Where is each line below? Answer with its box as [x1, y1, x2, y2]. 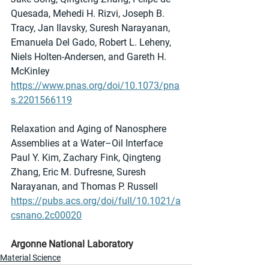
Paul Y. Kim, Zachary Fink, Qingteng [11, 151, 163, 163]
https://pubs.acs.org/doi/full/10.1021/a [11, 195, 181, 207]
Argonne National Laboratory [11, 238, 133, 250]
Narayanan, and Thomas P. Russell [11, 180, 158, 192]
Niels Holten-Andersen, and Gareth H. [11, 50, 169, 62]
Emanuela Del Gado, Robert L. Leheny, [11, 36, 174, 48]
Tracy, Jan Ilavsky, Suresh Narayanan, [11, 22, 172, 34]
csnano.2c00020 [11, 209, 82, 221]
